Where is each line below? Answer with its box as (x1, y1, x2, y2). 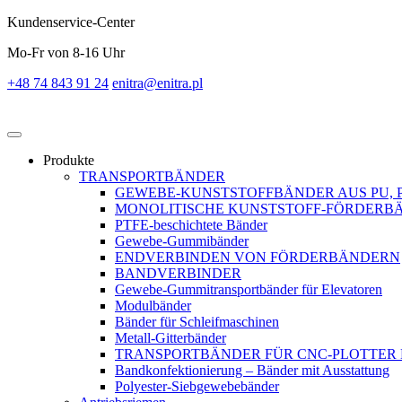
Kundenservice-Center (7, 14, 135, 30)
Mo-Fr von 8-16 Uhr (7, 45, 125, 60)
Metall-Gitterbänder (115, 330, 226, 345)
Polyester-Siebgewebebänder (115, 379, 279, 394)
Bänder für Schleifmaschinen (115, 314, 279, 329)
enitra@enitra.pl (112, 75, 203, 91)
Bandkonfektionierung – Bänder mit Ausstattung (115, 363, 389, 378)
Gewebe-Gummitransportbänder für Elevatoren (115, 282, 382, 297)
